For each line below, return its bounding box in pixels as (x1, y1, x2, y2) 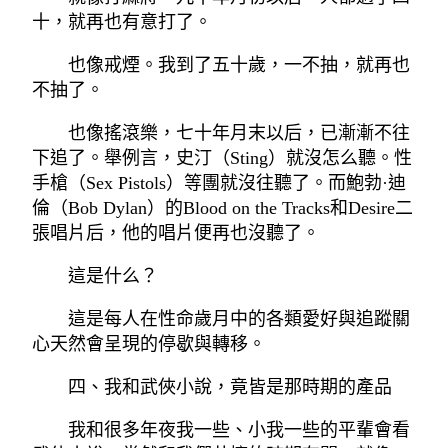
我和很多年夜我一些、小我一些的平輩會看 (68, 420, 410, 441)
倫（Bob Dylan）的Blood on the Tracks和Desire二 (32, 198, 413, 219)
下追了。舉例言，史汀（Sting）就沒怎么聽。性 (32, 148, 412, 169)
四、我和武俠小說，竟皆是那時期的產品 (68, 377, 392, 398)
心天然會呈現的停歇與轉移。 (32, 334, 266, 355)
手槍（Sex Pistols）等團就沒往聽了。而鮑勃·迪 (32, 173, 406, 194)
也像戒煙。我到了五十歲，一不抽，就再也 (68, 55, 410, 76)
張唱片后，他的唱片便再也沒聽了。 (32, 223, 320, 244)
